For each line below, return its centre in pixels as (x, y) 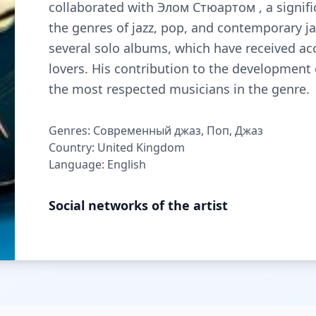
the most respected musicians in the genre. (180, 89)
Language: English (98, 164)
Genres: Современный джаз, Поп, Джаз (156, 130)
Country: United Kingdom (117, 147)
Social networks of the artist (139, 205)
